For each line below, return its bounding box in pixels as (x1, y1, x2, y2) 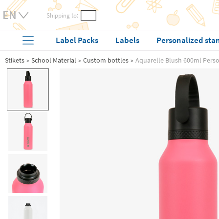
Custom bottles (83, 56, 129, 65)
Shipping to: (46, 11, 78, 20)
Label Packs (56, 35, 99, 45)
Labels (115, 35, 140, 45)
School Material (31, 56, 76, 65)
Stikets (5, 56, 24, 65)
